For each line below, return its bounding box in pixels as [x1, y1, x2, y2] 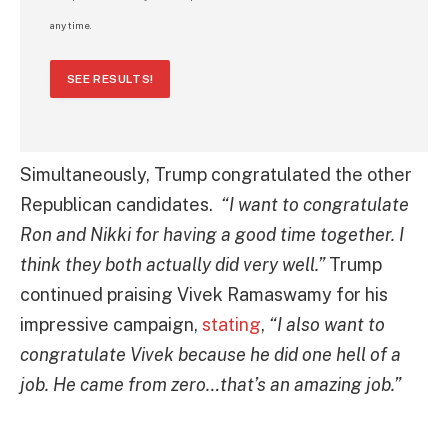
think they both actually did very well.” [20, 254, 325, 276]
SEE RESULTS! [67, 72, 154, 87]
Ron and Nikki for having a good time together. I [20, 224, 404, 246]
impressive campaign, [20, 314, 202, 336]
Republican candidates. [20, 194, 221, 216]
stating [202, 314, 261, 336]
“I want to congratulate [221, 194, 409, 216]
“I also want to [269, 314, 385, 336]
